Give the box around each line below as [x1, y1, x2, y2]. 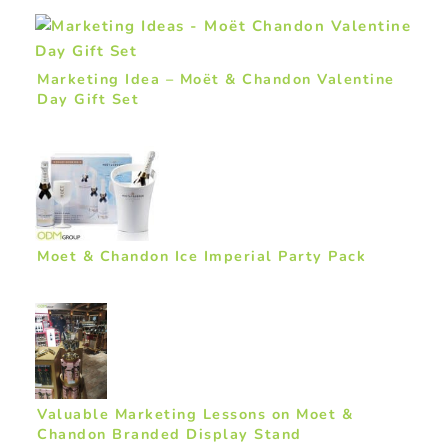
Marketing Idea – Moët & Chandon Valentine [37, 68, 395, 89]
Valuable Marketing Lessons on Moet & [37, 404, 353, 425]
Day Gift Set [37, 88, 139, 109]
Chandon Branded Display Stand [37, 424, 302, 445]
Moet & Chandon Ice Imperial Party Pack [37, 246, 366, 267]
